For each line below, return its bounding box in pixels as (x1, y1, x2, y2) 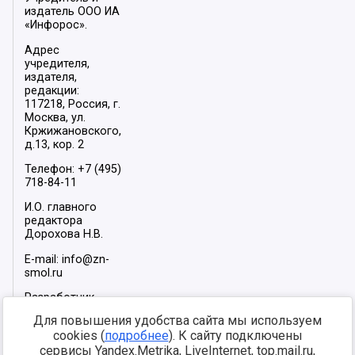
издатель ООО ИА (25, 5, 120, 19)
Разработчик (25, 291, 95, 305)
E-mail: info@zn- (25, 252, 110, 266)
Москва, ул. (25, 110, 86, 124)
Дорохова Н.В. (25, 227, 104, 242)
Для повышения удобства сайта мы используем (33, 313, 322, 328)
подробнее (104, 328, 169, 343)
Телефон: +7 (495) (25, 162, 122, 177)
